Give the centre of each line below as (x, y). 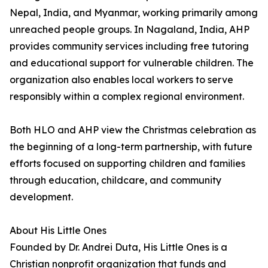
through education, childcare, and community (115, 180)
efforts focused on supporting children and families (127, 163)
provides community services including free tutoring (129, 46)
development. (41, 197)
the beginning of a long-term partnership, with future (131, 147)
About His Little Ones (58, 230)
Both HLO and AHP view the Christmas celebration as (133, 130)
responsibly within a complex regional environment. (127, 96)
